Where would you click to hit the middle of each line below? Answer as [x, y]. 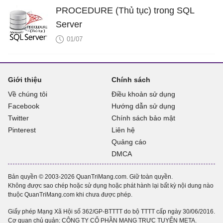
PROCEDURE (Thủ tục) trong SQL [125, 10]
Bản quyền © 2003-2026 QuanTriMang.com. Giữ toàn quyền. [90, 176]
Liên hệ [123, 130]
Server [69, 24]
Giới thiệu [25, 79]
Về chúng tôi [28, 94]
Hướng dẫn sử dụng [143, 106]
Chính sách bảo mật [143, 118]
